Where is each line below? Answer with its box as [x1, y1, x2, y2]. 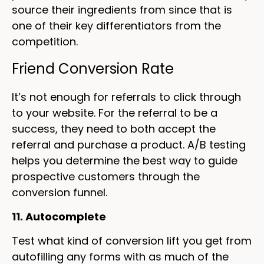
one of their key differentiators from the [12, 18, 221, 34]
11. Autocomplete [12, 209, 106, 224]
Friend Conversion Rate [12, 58, 174, 78]
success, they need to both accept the [12, 121, 216, 136]
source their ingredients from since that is [12, 2, 232, 18]
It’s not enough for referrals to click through [12, 89, 241, 104]
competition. [12, 34, 78, 49]
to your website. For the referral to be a [12, 105, 217, 120]
